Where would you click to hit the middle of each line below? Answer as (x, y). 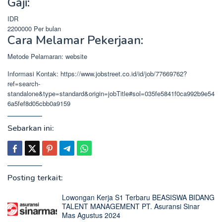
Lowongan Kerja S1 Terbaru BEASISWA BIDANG (138, 197)
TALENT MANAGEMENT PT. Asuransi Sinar (131, 206)
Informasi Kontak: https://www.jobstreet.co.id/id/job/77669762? (97, 73)
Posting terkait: (35, 178)
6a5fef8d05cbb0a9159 (39, 103)
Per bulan (47, 28)
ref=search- (24, 83)
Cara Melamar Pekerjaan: (75, 40)
